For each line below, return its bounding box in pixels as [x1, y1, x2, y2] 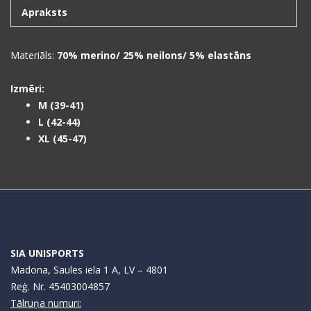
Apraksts [22, 5, 67, 19]
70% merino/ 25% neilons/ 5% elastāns [57, 48, 251, 62]
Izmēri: [10, 81, 44, 95]
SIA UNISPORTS [10, 246, 84, 260]
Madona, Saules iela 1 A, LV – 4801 [10, 262, 168, 276]
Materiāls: [10, 48, 57, 62]
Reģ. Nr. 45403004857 [10, 279, 110, 293]
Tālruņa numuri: [10, 296, 81, 310]
